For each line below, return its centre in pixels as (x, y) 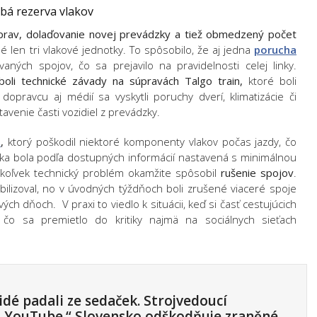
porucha (275, 50)
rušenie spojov (257, 173)
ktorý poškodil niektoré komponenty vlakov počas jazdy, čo (150, 142)
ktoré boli (270, 81)
